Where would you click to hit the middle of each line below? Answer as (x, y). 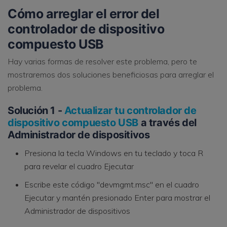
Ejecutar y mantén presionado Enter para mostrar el (117, 198)
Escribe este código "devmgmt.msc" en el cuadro (112, 185)
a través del (167, 122)
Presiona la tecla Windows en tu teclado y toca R (114, 153)
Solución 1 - (36, 110)
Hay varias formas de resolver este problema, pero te (102, 61)
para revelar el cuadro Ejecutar (79, 166)
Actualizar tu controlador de (130, 110)
